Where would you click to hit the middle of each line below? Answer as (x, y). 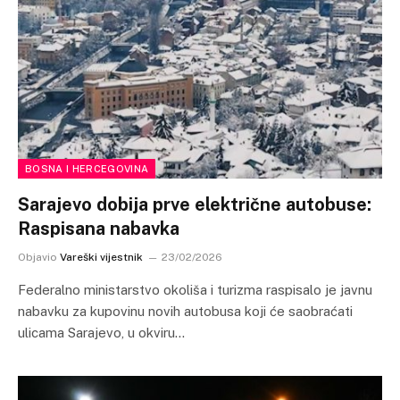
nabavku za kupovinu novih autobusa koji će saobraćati (185, 311)
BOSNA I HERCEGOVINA (87, 168)
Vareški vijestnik (101, 257)
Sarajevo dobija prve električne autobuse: (195, 204)
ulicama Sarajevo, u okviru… (101, 332)
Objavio (37, 257)
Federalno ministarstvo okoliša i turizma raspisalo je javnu (195, 289)
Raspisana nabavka (99, 228)
